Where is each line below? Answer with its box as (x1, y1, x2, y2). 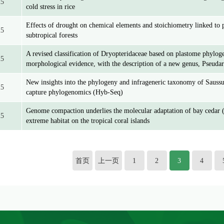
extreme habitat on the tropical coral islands (26, 117, 149, 124)
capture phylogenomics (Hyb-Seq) (26, 88, 123, 96)
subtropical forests (26, 31, 77, 39)
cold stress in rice (26, 3, 75, 10)
